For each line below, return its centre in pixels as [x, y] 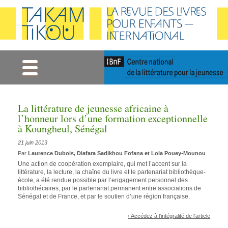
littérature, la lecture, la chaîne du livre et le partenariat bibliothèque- [112, 172]
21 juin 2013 [33, 143]
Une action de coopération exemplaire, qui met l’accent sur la [102, 164]
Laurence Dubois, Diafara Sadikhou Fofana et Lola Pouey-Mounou [117, 153]
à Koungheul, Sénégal [63, 129]
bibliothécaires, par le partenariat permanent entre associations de [109, 189]
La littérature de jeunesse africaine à [93, 108]
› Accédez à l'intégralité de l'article [169, 216]
